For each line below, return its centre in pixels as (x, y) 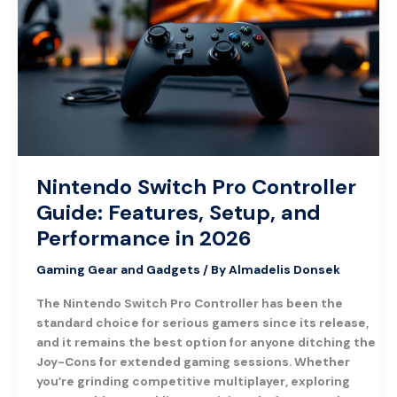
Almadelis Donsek (284, 270)
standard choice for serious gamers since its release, (202, 322)
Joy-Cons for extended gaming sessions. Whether (193, 361)
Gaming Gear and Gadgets (118, 270)
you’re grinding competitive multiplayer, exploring (193, 381)
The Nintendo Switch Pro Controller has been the (189, 303)
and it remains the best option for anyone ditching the (206, 342)
